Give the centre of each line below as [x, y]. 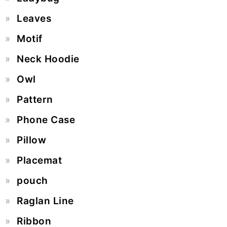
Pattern [35, 100]
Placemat [39, 161]
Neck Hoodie [48, 59]
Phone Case [46, 120]
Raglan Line [45, 201]
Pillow [31, 140]
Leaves [34, 19]
